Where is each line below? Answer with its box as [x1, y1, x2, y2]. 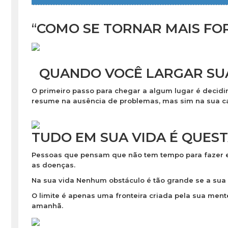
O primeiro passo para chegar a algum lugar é [31, 87, 203, 95]
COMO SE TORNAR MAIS [36, 20, 204, 37]
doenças [42, 161, 74, 169]
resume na [31, 97, 73, 105]
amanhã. [31, 202, 63, 210]
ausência [72, 97, 106, 105]
